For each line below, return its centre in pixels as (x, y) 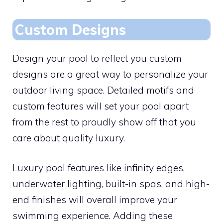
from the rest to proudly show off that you (104, 122)
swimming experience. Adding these (93, 216)
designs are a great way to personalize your (110, 74)
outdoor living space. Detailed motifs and (103, 90)
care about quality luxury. (69, 138)
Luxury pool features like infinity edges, (99, 168)
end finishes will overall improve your (95, 200)
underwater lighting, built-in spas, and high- (111, 184)
